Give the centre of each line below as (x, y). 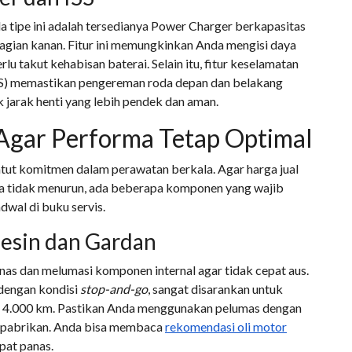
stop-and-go (114, 288)
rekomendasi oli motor (226, 326)
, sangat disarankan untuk (215, 288)
